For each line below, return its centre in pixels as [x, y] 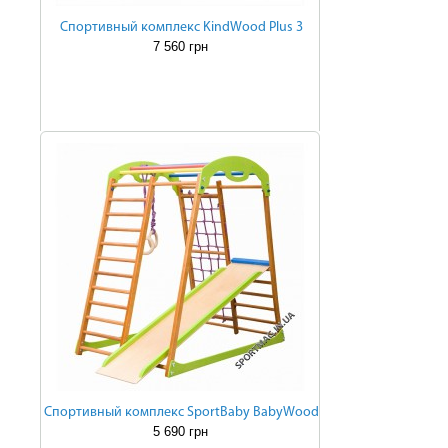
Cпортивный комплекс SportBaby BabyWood [181, 412]
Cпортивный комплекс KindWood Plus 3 [181, 27]
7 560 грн [180, 46]
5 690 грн [180, 431]
